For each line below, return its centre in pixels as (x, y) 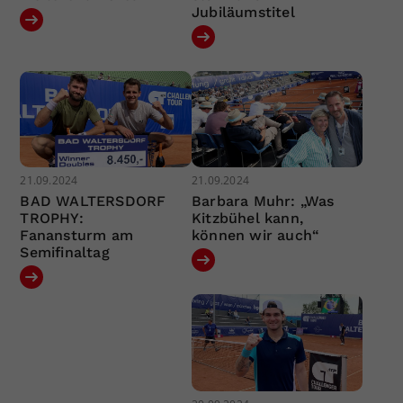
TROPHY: (52, 219)
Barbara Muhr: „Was (263, 201)
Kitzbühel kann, (247, 219)
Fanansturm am (77, 236)
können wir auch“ (255, 236)
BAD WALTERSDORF (93, 201)
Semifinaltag (65, 253)
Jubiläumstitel (243, 12)
